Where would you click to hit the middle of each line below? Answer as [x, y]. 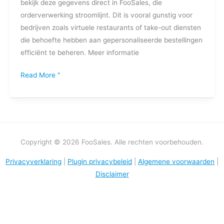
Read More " [40, 75]
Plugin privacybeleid [100, 161]
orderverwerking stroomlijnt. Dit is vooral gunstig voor [106, 15]
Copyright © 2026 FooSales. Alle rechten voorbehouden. [112, 142]
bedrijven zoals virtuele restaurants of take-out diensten [110, 27]
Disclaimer [112, 174]
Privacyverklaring [33, 161]
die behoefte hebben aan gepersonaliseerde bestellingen [111, 40]
